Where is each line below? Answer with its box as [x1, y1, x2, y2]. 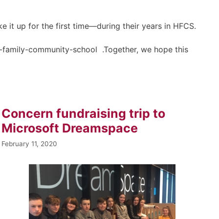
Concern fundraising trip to [1, 106, 165, 121]
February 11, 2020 [1, 139, 57, 148]
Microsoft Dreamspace [1, 121, 138, 135]
